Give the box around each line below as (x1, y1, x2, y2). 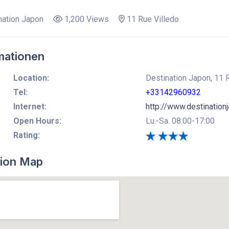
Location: (13, 73, 49, 83)
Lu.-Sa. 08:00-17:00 (145, 116, 215, 126)
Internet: (13, 101, 47, 111)
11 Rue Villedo (124, 14, 179, 24)
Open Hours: (13, 116, 61, 126)
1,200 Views (62, 14, 109, 24)
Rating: (13, 130, 40, 140)
